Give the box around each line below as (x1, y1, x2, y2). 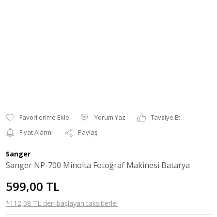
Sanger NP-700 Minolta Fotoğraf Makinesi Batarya (6, 160, 190, 170)
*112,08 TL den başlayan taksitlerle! (6, 199, 118, 208)
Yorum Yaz (94, 113, 125, 122)
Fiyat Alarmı (19, 128, 53, 137)
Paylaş (78, 128, 97, 137)
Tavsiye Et (151, 113, 180, 122)
